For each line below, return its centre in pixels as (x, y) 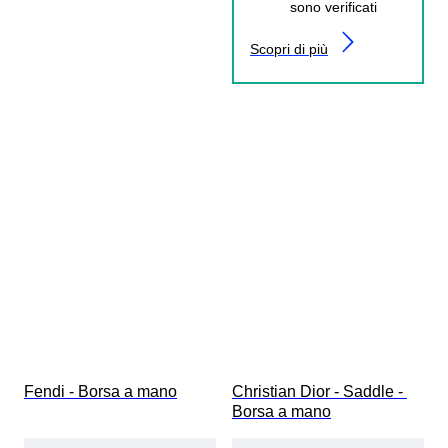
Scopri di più (289, 48)
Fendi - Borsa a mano (100, 391)
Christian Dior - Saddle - (319, 391)
